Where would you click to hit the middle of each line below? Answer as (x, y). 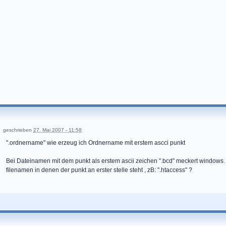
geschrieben (18, 130)
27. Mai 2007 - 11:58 (58, 130)
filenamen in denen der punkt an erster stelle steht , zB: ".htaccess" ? (99, 170)
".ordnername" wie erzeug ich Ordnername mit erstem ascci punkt (96, 143)
